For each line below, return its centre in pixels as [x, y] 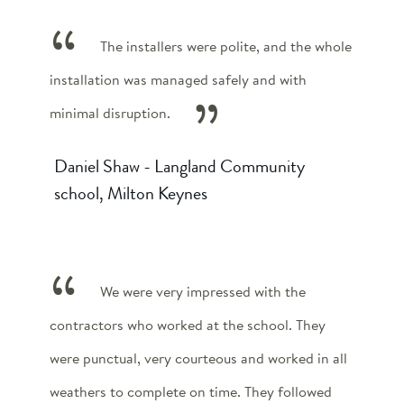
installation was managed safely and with [178, 79]
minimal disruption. [110, 113]
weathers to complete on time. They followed [191, 391]
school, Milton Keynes [131, 193]
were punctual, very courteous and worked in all [198, 358]
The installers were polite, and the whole [225, 46]
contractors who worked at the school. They [188, 325]
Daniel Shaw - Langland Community [179, 166]
